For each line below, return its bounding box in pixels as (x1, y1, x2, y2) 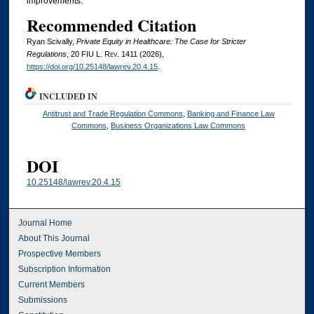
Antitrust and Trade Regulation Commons (42, 109, 183, 118)
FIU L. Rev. (81, 50, 119, 59)
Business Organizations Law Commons (111, 121, 246, 130)
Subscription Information (18, 264, 111, 275)
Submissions (18, 295, 68, 306)
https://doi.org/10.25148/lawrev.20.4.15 (26, 62, 158, 71)
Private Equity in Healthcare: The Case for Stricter (76, 37, 246, 46)
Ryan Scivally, (26, 37, 76, 46)
